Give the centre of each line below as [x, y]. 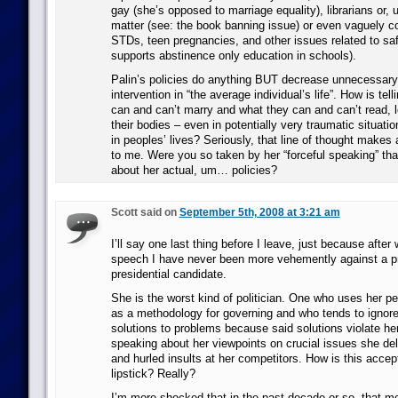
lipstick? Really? [153, 374]
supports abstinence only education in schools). [233, 56]
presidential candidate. [168, 274]
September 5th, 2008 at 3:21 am [259, 212]
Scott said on [145, 212]
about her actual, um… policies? [194, 170]
